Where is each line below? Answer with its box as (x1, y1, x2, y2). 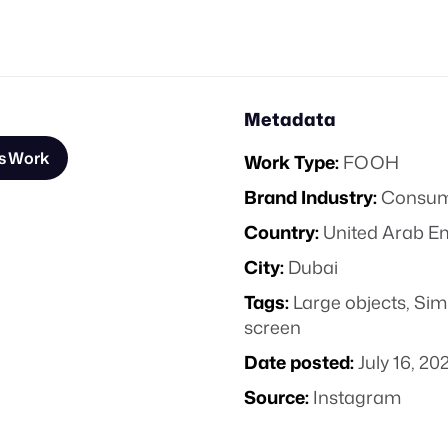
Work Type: (244, 149, 339, 175)
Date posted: (244, 349, 354, 375)
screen (244, 314, 301, 340)
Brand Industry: (244, 184, 377, 210)
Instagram (313, 384, 401, 410)
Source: (244, 384, 309, 410)
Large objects (293, 289, 406, 315)
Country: (244, 219, 319, 245)
